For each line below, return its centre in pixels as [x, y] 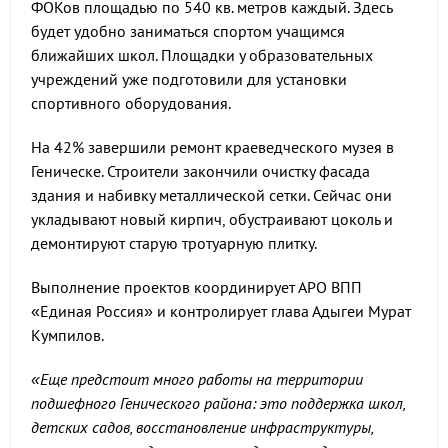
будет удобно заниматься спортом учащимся [188, 31]
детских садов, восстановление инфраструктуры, [202, 427]
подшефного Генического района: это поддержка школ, [218, 403]
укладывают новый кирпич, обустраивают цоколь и [212, 219]
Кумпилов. [67, 335]
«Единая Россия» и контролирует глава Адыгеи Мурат [221, 311]
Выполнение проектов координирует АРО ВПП [196, 287]
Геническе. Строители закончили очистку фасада [200, 171]
